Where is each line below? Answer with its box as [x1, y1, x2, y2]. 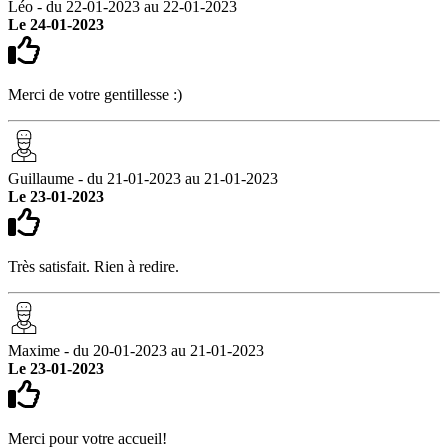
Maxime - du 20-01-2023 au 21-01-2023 [8, 341, 264, 359]
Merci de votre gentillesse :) [8, 85, 182, 103]
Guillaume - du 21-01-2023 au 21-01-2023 [8, 169, 278, 187]
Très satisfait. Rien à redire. [8, 257, 179, 275]
